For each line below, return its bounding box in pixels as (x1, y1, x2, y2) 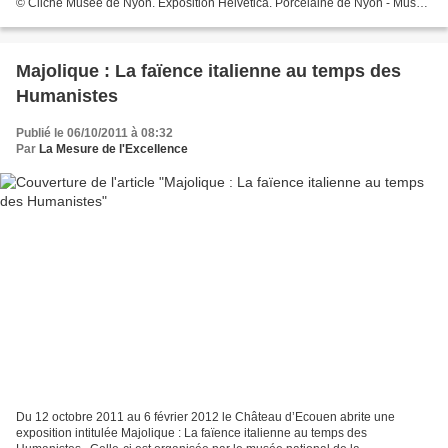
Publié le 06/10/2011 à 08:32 (16, 126, 173, 141)
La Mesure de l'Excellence (39, 142, 188, 157)
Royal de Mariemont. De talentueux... (16, 12, 217, 27)
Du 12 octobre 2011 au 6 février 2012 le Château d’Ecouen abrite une (16, 409, 395, 424)
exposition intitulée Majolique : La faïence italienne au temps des (16, 425, 367, 440)
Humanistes (16, 86, 118, 107)
